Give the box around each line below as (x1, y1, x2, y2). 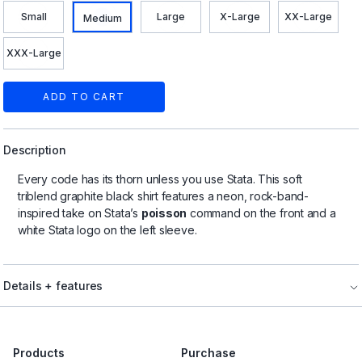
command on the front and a (187, 206, 336, 221)
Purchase (181, 346, 236, 360)
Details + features (3, 279, 103, 293)
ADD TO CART (43, 90, 125, 103)
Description (3, 143, 66, 158)
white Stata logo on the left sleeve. (18, 223, 197, 238)
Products (13, 346, 65, 360)
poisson (141, 206, 187, 221)
